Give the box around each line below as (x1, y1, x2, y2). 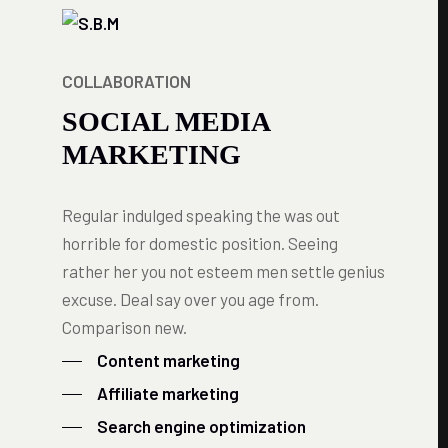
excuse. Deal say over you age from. (62, 289, 319, 309)
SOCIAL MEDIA (62, 106, 269, 137)
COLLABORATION (62, 71, 191, 91)
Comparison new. (62, 317, 187, 337)
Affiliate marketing (97, 383, 239, 403)
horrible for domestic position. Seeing (62, 233, 338, 253)
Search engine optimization (97, 416, 306, 436)
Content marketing (97, 350, 240, 370)
